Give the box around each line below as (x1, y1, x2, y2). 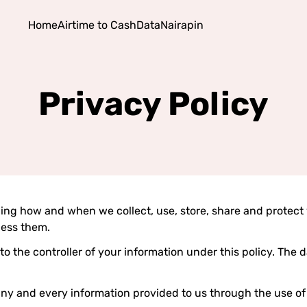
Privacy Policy (38, 84, 269, 123)
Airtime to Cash (57, 19, 136, 32)
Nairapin (160, 19, 204, 32)
